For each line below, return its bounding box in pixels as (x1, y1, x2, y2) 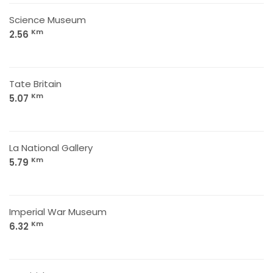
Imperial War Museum (9, 205, 107, 218)
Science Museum (9, 13, 86, 26)
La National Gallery (9, 141, 93, 154)
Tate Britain (9, 77, 62, 90)
